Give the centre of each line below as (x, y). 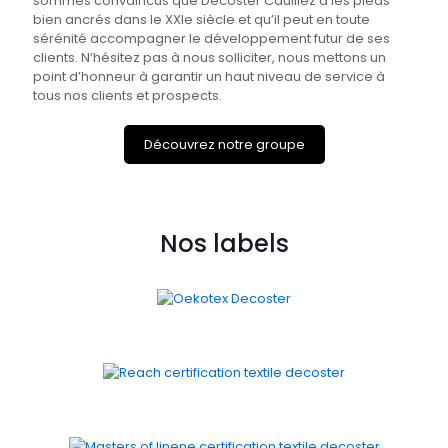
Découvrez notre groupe (224, 144)
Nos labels (224, 243)
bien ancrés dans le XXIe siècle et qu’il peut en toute (201, 19)
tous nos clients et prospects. (127, 95)
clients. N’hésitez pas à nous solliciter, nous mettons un (209, 57)
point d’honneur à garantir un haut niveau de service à (209, 76)
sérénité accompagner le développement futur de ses (211, 38)
